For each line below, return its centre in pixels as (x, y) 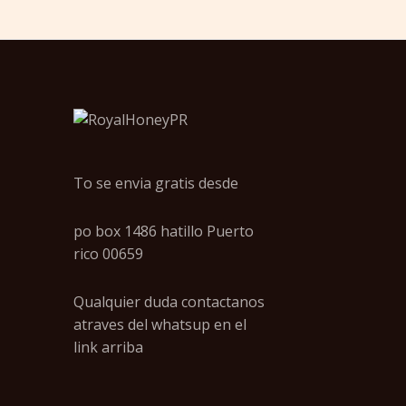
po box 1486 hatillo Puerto (164, 231)
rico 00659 (108, 253)
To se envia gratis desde (156, 183)
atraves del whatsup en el (160, 324)
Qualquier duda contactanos (169, 301)
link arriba (108, 347)
